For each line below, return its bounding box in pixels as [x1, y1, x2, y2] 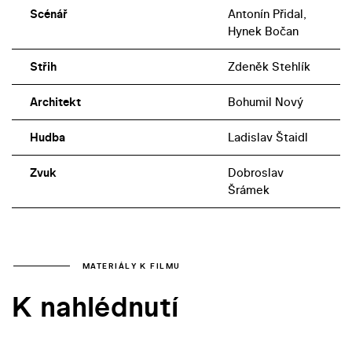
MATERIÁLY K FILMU [82, 260, 181, 271]
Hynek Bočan [227, 23, 299, 40]
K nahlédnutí [12, 287, 178, 327]
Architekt [29, 93, 81, 111]
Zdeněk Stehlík [227, 58, 310, 75]
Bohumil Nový [227, 93, 303, 111]
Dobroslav [227, 164, 284, 181]
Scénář [29, 5, 68, 23]
